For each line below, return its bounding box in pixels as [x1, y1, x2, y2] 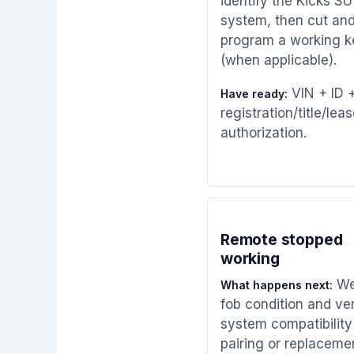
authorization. [220, 124, 307, 141]
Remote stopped [220, 230, 343, 250]
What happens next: [220, 277, 333, 292]
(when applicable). [220, 51, 337, 68]
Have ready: [220, 86, 288, 100]
